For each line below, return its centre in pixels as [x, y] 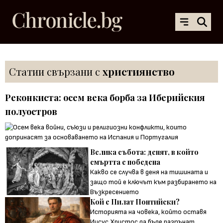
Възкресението [115, 192]
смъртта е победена [125, 162]
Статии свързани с [56, 71]
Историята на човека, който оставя [149, 212]
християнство [139, 71]
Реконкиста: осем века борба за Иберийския [105, 97]
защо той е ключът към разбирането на [154, 182]
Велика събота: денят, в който [145, 152]
